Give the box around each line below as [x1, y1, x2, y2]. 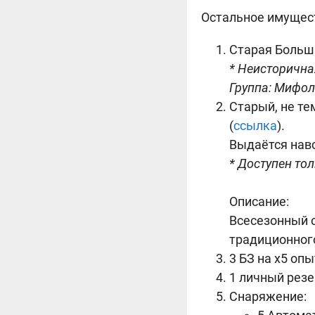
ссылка [233, 118, 277, 133]
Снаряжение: [229, 289, 307, 304]
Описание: [229, 194, 289, 209]
